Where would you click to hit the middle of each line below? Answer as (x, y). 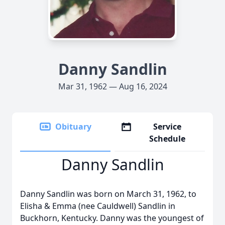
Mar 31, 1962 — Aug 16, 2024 (113, 86)
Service (167, 127)
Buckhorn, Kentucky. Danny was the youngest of (112, 218)
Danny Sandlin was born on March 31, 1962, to (108, 194)
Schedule (167, 139)
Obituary (73, 127)
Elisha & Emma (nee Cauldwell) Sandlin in (98, 206)
